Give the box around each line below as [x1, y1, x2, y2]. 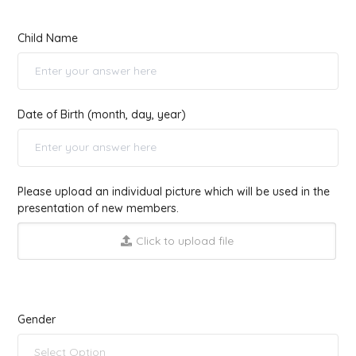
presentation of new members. [17, 200, 179, 215]
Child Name [17, 30, 78, 45]
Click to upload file [135, 234, 234, 249]
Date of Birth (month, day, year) [17, 107, 186, 122]
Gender [17, 312, 56, 327]
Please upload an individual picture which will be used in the [17, 184, 330, 199]
